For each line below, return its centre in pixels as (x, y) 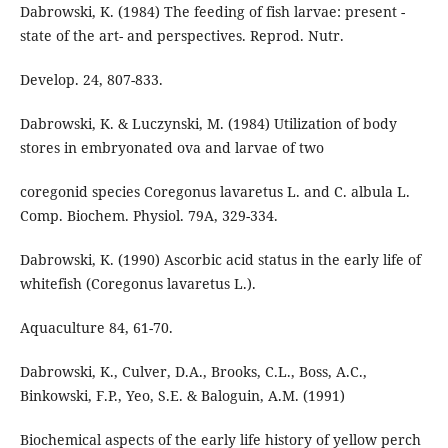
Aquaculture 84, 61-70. (96, 327)
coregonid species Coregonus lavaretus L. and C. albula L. (214, 191)
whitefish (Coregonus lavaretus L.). (137, 283)
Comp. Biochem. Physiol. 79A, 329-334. (148, 215)
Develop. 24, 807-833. (91, 79)
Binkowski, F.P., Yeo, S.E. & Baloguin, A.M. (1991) (182, 396)
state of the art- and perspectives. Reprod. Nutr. (181, 35)
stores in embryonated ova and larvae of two (171, 147)
